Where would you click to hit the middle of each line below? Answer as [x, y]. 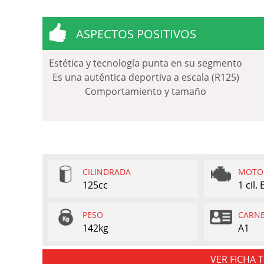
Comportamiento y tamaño [146, 91]
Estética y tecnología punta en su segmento [146, 63]
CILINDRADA [107, 171]
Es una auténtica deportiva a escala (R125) [146, 77]
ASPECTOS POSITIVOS [136, 34]
